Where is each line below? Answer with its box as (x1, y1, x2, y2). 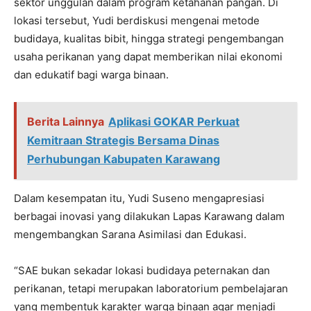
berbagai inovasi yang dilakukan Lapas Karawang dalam (14, 210, 285, 223)
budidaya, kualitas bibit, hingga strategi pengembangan (14, 32, 284, 45)
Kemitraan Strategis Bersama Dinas (27, 133, 219, 147)
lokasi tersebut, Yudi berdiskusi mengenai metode (14, 14, 260, 27)
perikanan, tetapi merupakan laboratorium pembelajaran (14, 282, 288, 295)
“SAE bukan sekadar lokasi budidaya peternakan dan (14, 264, 270, 277)
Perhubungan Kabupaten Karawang (27, 152, 220, 166)
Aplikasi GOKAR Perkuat (108, 115, 239, 128)
